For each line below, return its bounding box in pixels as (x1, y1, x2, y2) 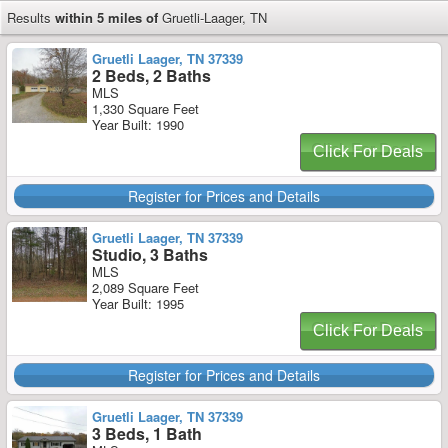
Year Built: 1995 (92, 294, 184, 313)
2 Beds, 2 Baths (92, 64, 211, 87)
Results (7, 8, 51, 27)
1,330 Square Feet (92, 99, 199, 118)
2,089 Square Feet (92, 278, 199, 297)
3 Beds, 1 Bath (92, 422, 202, 445)
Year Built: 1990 (92, 115, 184, 134)
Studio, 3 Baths (92, 243, 208, 266)
